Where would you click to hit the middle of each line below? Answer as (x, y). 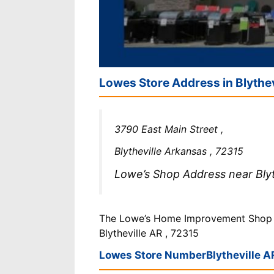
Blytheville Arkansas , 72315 (179, 151)
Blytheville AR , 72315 (149, 233)
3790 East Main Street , (169, 129)
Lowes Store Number (153, 255)
